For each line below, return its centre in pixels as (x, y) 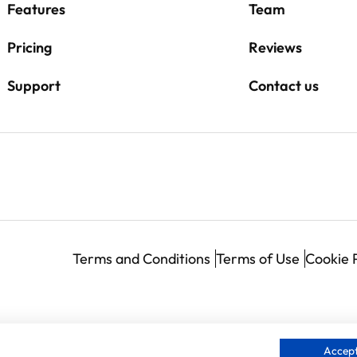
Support (34, 85)
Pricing (30, 47)
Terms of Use (258, 258)
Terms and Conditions (141, 258)
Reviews (275, 47)
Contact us (283, 85)
